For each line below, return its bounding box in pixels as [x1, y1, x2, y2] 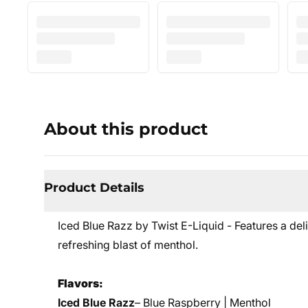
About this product [44, 119, 208, 139]
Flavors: [58, 276, 103, 290]
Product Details [44, 180, 144, 195]
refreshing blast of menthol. [58, 238, 198, 252]
